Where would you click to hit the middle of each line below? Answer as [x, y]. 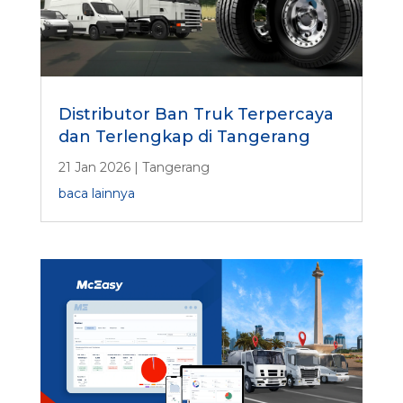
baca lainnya [96, 193]
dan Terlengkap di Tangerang [184, 136]
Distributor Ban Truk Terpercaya [196, 114]
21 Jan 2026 [94, 167]
